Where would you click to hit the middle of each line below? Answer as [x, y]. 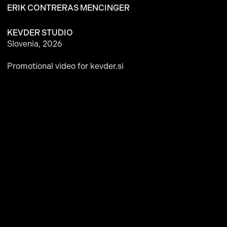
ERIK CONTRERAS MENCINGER [69, 8]
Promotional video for [48, 66]
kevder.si [107, 66]
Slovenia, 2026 [34, 44]
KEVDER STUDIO [40, 33]
